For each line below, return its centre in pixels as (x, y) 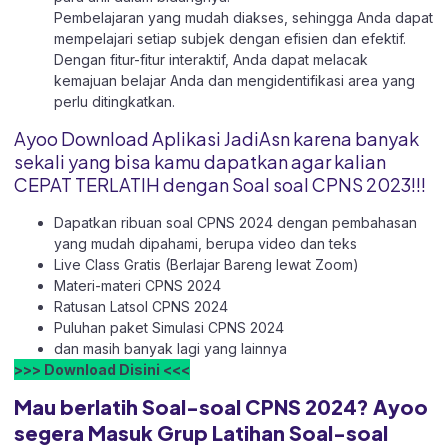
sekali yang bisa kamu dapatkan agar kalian (200, 161)
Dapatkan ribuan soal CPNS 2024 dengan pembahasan (235, 222)
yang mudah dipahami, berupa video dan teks (205, 243)
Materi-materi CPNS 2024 (137, 285)
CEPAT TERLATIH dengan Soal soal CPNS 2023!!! (220, 184)
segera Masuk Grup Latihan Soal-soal (201, 432)
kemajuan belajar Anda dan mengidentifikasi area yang (234, 81)
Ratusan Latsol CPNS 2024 (141, 306)
